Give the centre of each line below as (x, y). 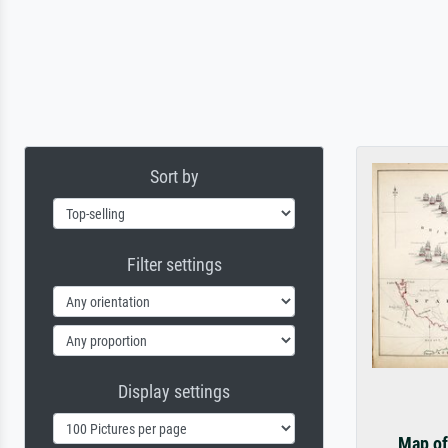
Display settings (174, 391)
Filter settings (174, 264)
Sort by (174, 176)
